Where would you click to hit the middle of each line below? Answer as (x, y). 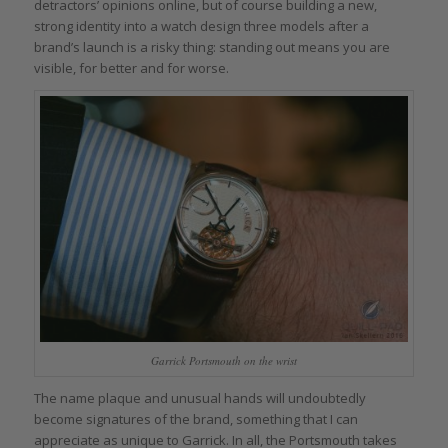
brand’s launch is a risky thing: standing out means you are (211, 47)
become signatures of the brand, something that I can (195, 419)
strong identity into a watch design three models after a (201, 26)
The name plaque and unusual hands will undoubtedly (199, 398)
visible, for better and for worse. (131, 68)
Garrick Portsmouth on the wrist (223, 361)
